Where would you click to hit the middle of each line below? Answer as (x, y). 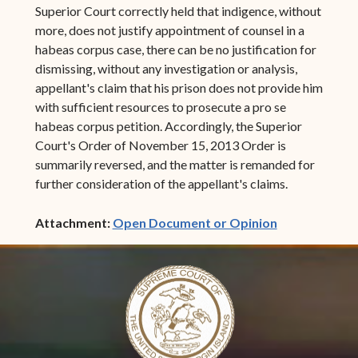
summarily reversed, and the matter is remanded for (175, 164)
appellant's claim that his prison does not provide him (179, 87)
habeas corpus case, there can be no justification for (175, 49)
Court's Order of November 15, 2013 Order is (160, 145)
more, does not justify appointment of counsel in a (169, 30)
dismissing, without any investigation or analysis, (166, 68)
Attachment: (74, 222)
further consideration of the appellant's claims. (161, 183)
